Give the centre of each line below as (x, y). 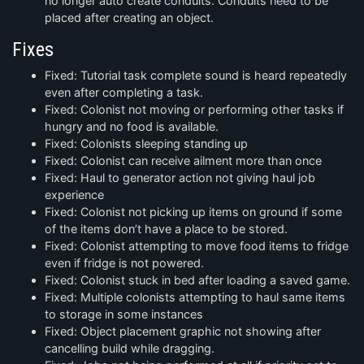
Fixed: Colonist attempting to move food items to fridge (197, 246)
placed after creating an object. (129, 18)
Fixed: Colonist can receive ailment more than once (183, 161)
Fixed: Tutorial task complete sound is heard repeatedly (196, 76)
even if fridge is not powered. (124, 263)
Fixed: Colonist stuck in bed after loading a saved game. (197, 280)
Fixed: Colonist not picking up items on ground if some (193, 212)
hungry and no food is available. (132, 127)
